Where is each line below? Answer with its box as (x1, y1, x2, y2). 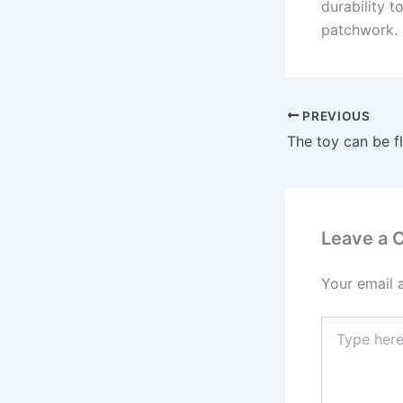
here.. (320, 335, 354, 351)
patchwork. (321, 20, 398, 39)
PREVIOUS (299, 108, 371, 123)
